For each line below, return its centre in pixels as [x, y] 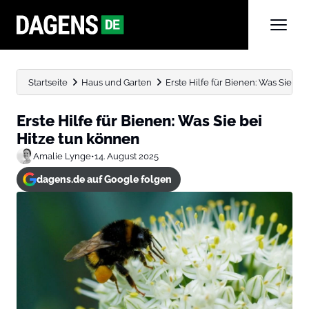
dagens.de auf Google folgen [104, 179]
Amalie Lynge [62, 156]
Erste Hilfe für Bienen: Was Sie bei [139, 121]
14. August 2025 [127, 156]
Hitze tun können [78, 139]
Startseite [48, 82]
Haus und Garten [117, 82]
